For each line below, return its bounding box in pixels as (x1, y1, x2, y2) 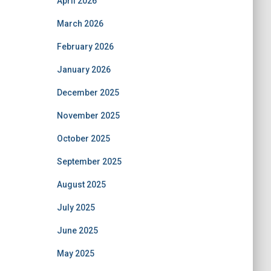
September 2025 (56, 157, 122, 166)
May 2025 (56, 249, 94, 258)
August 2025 (56, 180, 106, 189)
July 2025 (56, 203, 95, 212)
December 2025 (56, 88, 119, 97)
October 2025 (56, 134, 110, 143)
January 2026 (56, 65, 111, 74)
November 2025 (56, 111, 120, 120)
